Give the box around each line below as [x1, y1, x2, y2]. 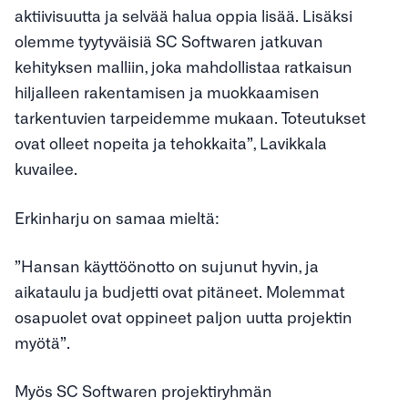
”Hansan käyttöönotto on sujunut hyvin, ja [15, 255, 319, 275]
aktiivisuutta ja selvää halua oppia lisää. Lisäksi [15, 5, 352, 25]
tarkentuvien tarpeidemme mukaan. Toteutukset [15, 107, 366, 127]
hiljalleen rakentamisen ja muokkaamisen [15, 82, 320, 102]
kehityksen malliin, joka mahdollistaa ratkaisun [15, 56, 352, 76]
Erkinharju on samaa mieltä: [15, 207, 219, 227]
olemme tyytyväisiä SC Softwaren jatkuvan [15, 31, 323, 51]
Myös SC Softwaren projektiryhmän [15, 381, 272, 401]
